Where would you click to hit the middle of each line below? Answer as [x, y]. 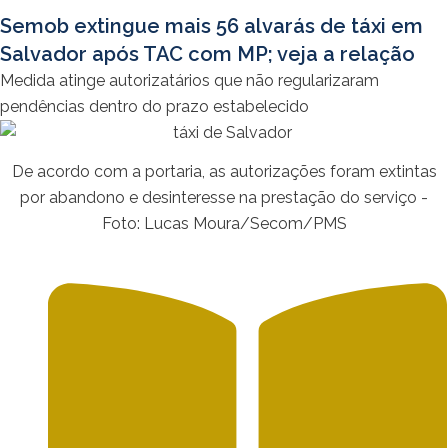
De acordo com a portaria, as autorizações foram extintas [224, 172]
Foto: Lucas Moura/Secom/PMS [224, 224]
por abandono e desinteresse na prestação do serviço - [224, 198]
